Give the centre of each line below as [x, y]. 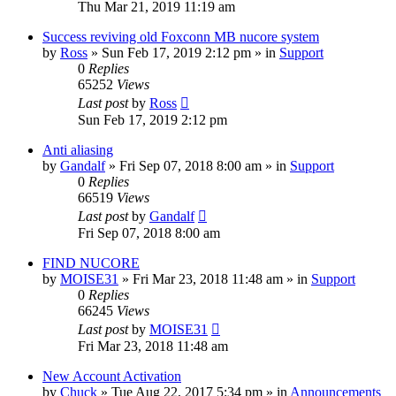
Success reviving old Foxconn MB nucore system [181, 37]
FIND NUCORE [91, 263]
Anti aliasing [78, 150]
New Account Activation [112, 377]
